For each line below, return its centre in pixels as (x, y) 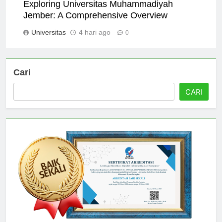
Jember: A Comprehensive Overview (95, 24)
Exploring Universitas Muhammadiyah (98, 13)
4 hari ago (95, 41)
